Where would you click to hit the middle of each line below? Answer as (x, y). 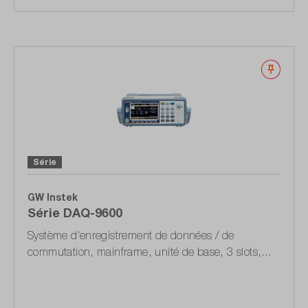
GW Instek (53, 197)
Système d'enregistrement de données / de (131, 235)
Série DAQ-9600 (75, 213)
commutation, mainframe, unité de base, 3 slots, (145, 252)
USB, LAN (52, 268)
